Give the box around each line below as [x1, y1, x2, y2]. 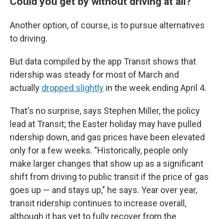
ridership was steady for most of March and [10, 69, 179, 80]
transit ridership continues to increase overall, [10, 198, 186, 209]
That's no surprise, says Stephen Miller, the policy [10, 106, 200, 116]
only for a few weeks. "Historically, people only [10, 145, 188, 156]
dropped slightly [42, 83, 104, 93]
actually [10, 83, 42, 93]
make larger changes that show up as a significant [10, 158, 203, 169]
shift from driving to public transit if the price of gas [10, 172, 209, 182]
